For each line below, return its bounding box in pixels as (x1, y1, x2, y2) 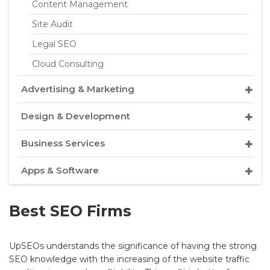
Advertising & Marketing (21, 83, 134, 95)
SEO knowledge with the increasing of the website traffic (9, 253, 250, 265)
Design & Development (21, 110, 130, 122)
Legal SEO (32, 38, 77, 49)
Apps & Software (21, 164, 99, 176)
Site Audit (32, 18, 73, 30)
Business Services (21, 137, 105, 149)
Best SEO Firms (9, 201, 131, 220)
